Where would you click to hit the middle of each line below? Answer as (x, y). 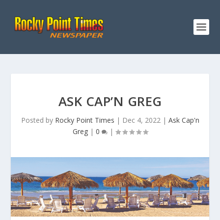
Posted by (38, 120)
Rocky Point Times (84, 120)
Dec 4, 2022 (141, 120)
